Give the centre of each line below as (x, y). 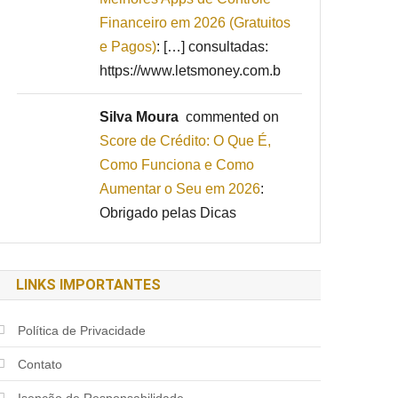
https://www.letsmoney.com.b (191, 70)
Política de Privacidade (82, 330)
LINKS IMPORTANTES (89, 284)
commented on (229, 116)
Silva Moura (139, 116)
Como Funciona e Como (177, 164)
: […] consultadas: (213, 46)
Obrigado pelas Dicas (168, 212)
